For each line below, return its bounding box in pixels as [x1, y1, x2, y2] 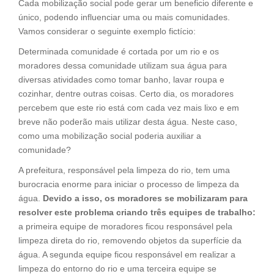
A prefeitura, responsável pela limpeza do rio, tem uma [18, 165, 230, 175]
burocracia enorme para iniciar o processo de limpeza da [18, 179, 239, 189]
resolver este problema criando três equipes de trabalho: [18, 207, 256, 217]
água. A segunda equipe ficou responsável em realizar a [18, 249, 235, 259]
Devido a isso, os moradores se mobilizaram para [43, 193, 248, 203]
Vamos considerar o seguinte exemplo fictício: [18, 26, 196, 36]
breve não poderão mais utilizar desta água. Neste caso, [18, 116, 237, 127]
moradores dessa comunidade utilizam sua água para [18, 60, 227, 70]
